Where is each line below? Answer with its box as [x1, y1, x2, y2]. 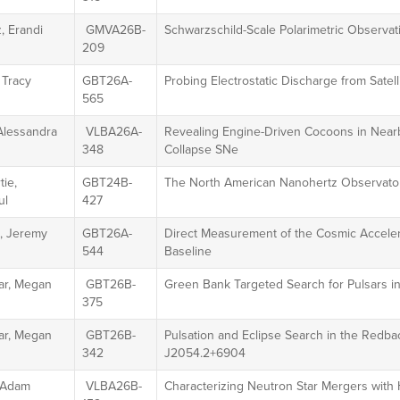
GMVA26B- [81, 21, 146, 39]
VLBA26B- [81, 377, 142, 396]
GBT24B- [81, 173, 132, 192]
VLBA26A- [81, 122, 142, 141]
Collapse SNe [163, 140, 238, 159]
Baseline [163, 242, 212, 261]
